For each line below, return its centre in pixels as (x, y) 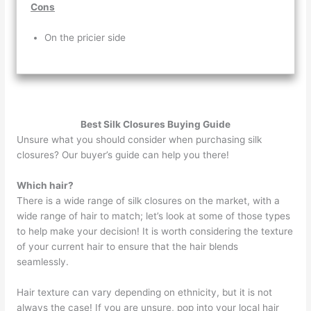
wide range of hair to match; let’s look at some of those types (154, 216)
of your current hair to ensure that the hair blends (128, 246)
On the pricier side (85, 38)
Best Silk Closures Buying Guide (155, 124)
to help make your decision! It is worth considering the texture (155, 231)
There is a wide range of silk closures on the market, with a (149, 200)
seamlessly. (44, 261)
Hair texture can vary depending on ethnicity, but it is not (145, 292)
